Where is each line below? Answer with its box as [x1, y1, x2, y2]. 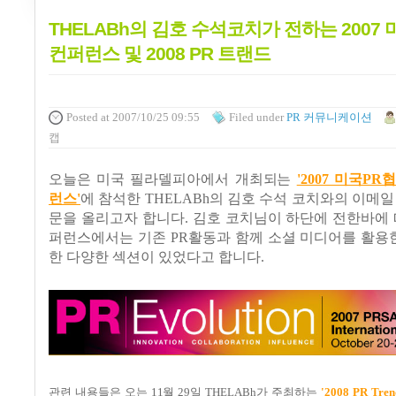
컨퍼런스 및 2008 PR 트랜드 [49, 42, 270, 64]
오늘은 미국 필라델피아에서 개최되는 [49, 171, 297, 187]
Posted [66, 110, 98, 125]
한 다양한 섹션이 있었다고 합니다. [49, 248, 264, 265]
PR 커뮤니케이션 [286, 110, 372, 125]
